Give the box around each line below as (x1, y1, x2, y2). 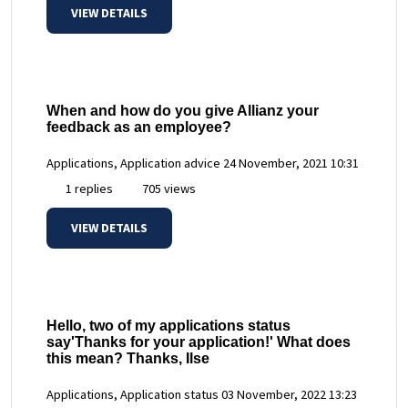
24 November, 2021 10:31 (223, 154, 359, 171)
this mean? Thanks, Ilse (46, 351, 209, 367)
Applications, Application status (46, 386, 219, 403)
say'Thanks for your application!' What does (46, 334, 351, 351)
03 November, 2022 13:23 (221, 386, 357, 403)
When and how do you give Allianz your (46, 102, 319, 118)
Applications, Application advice (46, 154, 220, 171)
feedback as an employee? (46, 118, 231, 135)
